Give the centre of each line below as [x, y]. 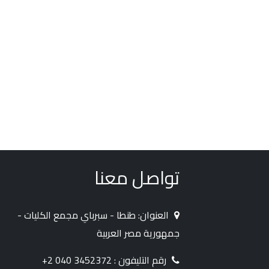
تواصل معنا [137, 177]
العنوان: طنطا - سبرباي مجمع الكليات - [94, 215]
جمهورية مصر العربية [138, 233]
